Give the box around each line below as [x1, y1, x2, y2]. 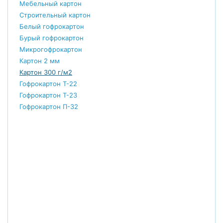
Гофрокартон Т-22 [19, 79, 77, 88]
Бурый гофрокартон [19, 33, 84, 42]
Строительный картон [19, 10, 91, 19]
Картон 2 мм [19, 56, 60, 65]
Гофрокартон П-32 [19, 102, 78, 111]
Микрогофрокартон [19, 45, 82, 53]
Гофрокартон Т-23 [19, 91, 77, 99]
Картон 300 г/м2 [19, 68, 72, 76]
